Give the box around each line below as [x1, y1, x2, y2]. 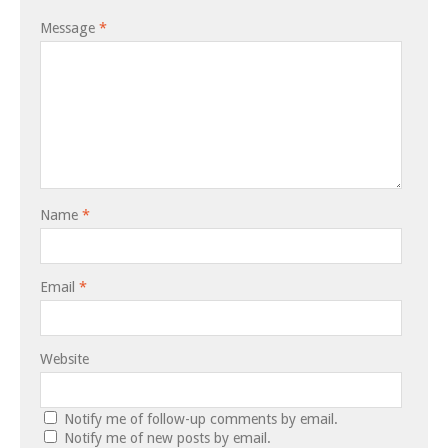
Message [40, 19, 99, 36]
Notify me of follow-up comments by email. [64, 410, 338, 427]
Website [40, 350, 89, 367]
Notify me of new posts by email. [64, 429, 271, 446]
